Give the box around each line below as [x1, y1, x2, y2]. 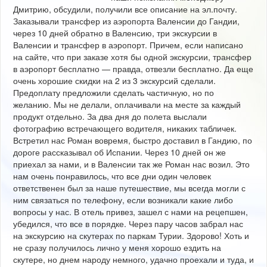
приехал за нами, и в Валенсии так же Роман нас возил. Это [13, 157, 250, 170]
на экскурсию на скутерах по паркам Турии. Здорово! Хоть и [13, 229, 249, 241]
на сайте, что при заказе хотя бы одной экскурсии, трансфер [13, 50, 252, 63]
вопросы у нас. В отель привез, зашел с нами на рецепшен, [13, 205, 248, 218]
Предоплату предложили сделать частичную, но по [13, 86, 214, 98]
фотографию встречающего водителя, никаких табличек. [13, 122, 237, 134]
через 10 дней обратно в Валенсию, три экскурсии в [13, 26, 217, 39]
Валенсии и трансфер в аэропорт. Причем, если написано [13, 38, 243, 51]
